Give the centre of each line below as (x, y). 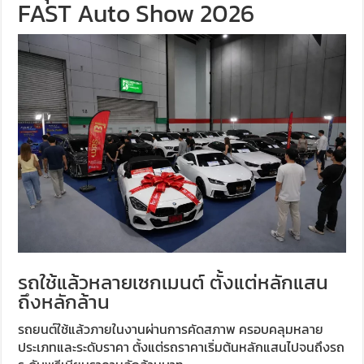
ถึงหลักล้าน (64, 302)
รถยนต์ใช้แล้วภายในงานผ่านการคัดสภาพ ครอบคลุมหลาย (171, 329)
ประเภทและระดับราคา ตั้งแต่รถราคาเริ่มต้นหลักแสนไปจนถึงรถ (182, 347)
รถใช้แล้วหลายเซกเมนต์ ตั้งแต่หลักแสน (173, 283)
